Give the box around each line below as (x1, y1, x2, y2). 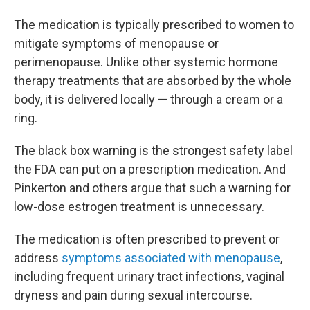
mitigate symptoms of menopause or (14, 36, 219, 51)
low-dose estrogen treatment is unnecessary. (14, 199, 264, 214)
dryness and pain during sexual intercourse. (14, 288, 253, 302)
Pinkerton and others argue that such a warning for (14, 181, 291, 195)
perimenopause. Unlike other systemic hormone (14, 55, 278, 69)
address (14, 250, 62, 265)
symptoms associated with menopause (62, 250, 280, 265)
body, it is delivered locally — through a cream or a (14, 92, 283, 107)
